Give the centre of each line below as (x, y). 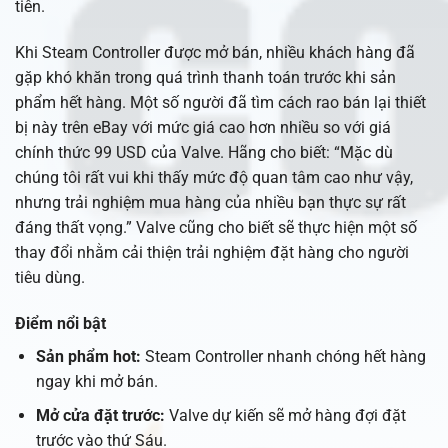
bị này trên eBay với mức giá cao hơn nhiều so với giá (203, 128)
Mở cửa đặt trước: (100, 416)
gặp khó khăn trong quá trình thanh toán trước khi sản (205, 78)
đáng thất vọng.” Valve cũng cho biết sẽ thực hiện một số (216, 228)
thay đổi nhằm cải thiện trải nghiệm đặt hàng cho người (212, 253)
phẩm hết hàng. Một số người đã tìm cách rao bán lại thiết (220, 103)
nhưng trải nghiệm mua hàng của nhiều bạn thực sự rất (210, 203)
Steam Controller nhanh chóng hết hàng (283, 356)
